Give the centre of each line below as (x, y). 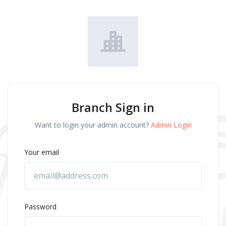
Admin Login (171, 125)
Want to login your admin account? (93, 125)
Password (40, 207)
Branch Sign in (113, 107)
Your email (42, 152)
